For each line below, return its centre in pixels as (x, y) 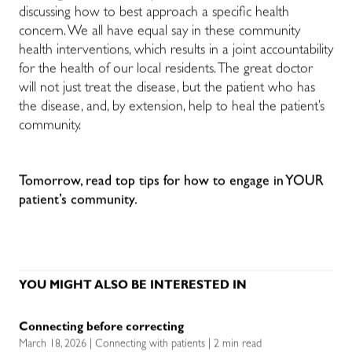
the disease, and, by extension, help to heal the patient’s (172, 108)
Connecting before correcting (103, 328)
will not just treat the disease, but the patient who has (167, 89)
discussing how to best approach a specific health (154, 14)
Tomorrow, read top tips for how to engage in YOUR (171, 182)
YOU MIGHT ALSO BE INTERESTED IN (133, 286)
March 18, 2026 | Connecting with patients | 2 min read (140, 345)
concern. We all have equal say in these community (159, 33)
